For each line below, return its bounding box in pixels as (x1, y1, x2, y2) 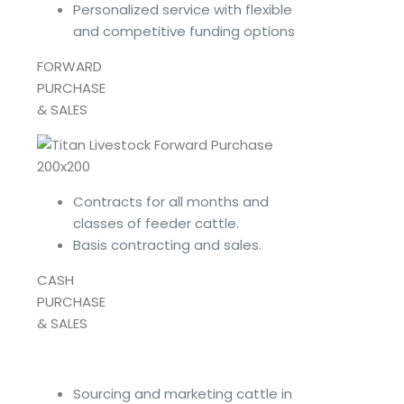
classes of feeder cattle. (73, 213, 239, 233)
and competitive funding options (73, 21, 295, 41)
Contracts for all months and (73, 191, 269, 211)
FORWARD (37, 56, 102, 76)
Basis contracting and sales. (73, 234, 262, 254)
